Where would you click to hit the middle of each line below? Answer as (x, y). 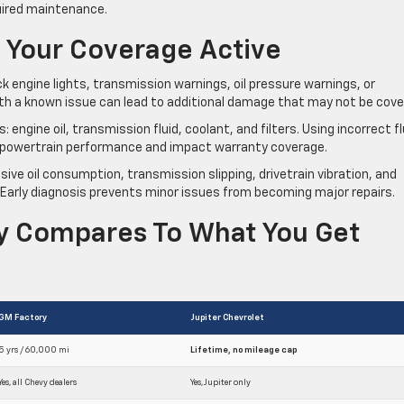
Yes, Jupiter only (220, 382)
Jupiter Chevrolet (227, 317)
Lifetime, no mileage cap (243, 350)
